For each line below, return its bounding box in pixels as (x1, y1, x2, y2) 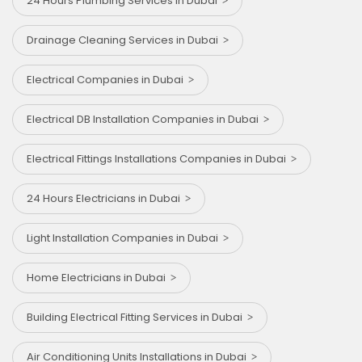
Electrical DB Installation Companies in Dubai (27, 112, 263, 128)
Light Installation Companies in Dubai (27, 230, 223, 246)
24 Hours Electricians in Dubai (27, 191, 185, 207)
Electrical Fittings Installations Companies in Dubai (27, 151, 291, 167)
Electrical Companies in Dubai (27, 72, 188, 88)
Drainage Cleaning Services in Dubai (27, 32, 223, 48)
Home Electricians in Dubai (27, 270, 170, 286)
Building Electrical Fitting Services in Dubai (27, 309, 247, 326)
